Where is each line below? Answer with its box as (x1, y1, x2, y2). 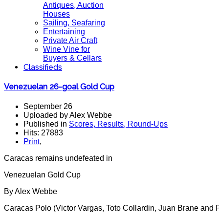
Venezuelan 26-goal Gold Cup (4, 82, 114, 92)
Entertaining (43, 27, 85, 36)
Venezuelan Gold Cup (4, 170, 81, 179)
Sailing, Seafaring (43, 19, 105, 27)
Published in (23, 119, 69, 128)
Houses (43, 10, 70, 18)
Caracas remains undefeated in (4, 153, 112, 162)
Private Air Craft (43, 36, 97, 44)
